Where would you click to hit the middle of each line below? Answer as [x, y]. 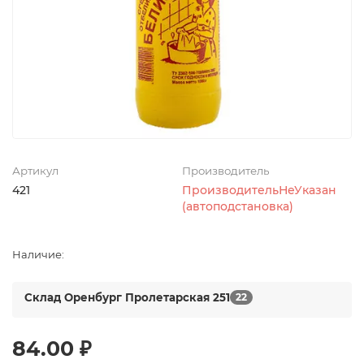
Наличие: [38, 254]
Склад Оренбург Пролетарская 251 [127, 298]
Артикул [35, 170]
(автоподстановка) [238, 206]
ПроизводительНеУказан [259, 190]
